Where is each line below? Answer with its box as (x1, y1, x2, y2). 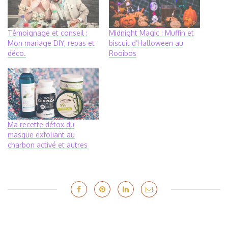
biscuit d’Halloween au (109, 38, 183, 47)
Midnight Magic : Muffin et (109, 28, 194, 37)
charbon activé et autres (8, 140, 88, 150)
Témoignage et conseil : (8, 28, 88, 37)
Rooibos (109, 48, 136, 58)
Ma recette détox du (8, 120, 74, 129)
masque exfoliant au (8, 130, 75, 139)
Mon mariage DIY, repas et (8, 38, 95, 47)
